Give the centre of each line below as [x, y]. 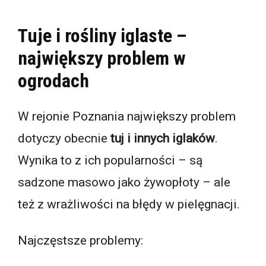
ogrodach [53, 81]
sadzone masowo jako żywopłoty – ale [124, 182]
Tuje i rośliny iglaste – [102, 36]
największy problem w [102, 58]
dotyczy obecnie [64, 138]
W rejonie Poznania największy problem [127, 116]
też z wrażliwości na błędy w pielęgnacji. [129, 204]
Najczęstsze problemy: [80, 240]
